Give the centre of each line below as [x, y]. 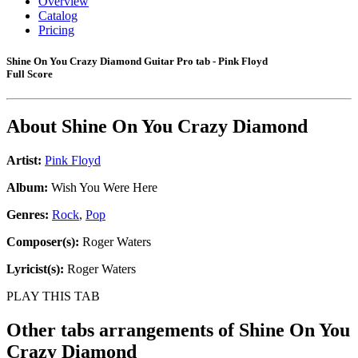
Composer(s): [43, 242]
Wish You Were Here [103, 188]
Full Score [30, 74]
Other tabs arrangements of [123, 330]
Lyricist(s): [35, 269]
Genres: [29, 215]
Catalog [58, 16]
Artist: [24, 161]
